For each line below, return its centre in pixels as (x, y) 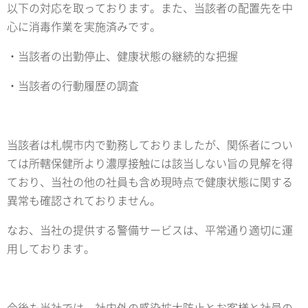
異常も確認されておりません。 (84, 200)
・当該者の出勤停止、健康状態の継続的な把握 (122, 56)
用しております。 (51, 249)
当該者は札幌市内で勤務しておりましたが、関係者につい (150, 145)
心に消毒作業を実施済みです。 (84, 26)
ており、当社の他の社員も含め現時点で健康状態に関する (150, 182)
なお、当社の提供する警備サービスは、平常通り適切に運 (150, 230)
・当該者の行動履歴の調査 (73, 86)
